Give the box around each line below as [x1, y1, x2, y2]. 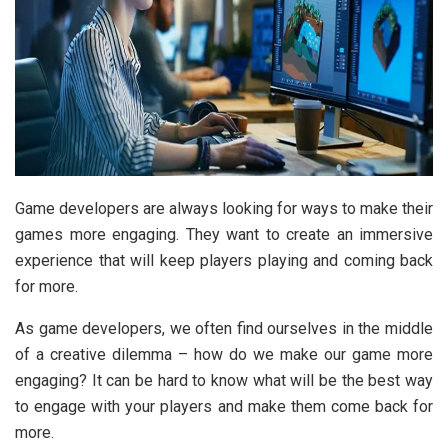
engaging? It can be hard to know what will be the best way [15, 371, 433, 391]
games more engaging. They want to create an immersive [15, 225, 433, 245]
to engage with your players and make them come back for [15, 397, 433, 417]
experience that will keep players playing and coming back [15, 251, 433, 271]
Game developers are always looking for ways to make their [15, 199, 433, 219]
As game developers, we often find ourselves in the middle [15, 319, 433, 339]
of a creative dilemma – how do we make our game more [15, 345, 433, 365]
